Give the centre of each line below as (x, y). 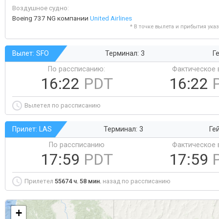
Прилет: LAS (32, 129)
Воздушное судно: (41, 8)
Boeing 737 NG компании (51, 18)
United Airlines (111, 18)
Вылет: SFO (31, 54)
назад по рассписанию (136, 181)
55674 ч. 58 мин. (78, 181)
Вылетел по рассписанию (63, 105)
